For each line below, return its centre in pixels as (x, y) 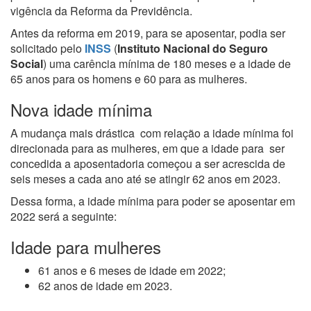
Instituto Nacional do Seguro (193, 48)
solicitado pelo (48, 48)
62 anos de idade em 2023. (105, 286)
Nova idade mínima (81, 109)
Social (27, 64)
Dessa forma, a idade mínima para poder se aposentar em (153, 201)
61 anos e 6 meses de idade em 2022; (132, 270)
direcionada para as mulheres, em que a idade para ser (148, 148)
